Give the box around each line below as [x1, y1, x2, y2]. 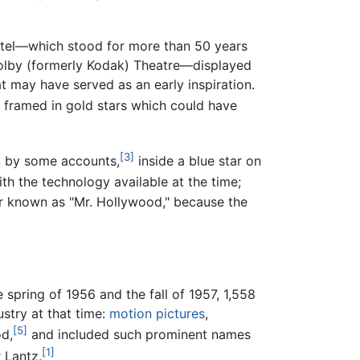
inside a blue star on [134, 153, 261, 170]
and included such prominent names [27, 326, 251, 343]
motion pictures [109, 305, 205, 322]
